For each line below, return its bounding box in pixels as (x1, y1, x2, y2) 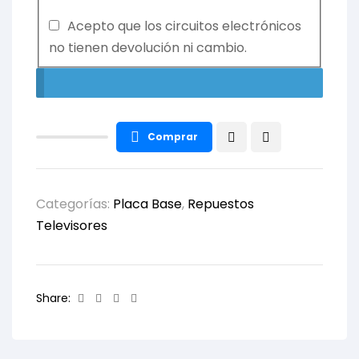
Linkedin (122, 289, 166, 306)
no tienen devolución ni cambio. (49, 38, 247, 58)
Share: (36, 290, 71, 307)
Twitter (104, 289, 143, 306)
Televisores (36, 216, 107, 236)
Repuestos (188, 195, 254, 214)
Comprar (147, 130, 198, 144)
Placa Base (113, 195, 182, 214)
